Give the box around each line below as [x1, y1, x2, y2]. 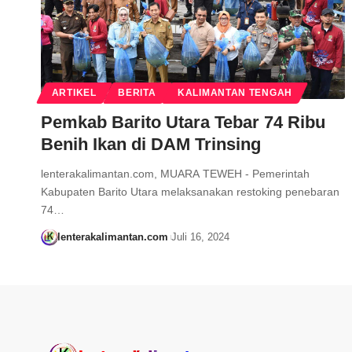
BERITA [118, 88, 156, 98]
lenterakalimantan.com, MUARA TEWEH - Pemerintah [41, 167, 310, 181]
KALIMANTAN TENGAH [178, 88, 292, 98]
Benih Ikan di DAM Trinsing [41, 134, 261, 155]
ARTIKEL [51, 88, 97, 98]
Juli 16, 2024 [170, 231, 229, 244]
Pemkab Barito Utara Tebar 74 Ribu [41, 112, 325, 133]
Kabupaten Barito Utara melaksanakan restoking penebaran [41, 185, 339, 199]
